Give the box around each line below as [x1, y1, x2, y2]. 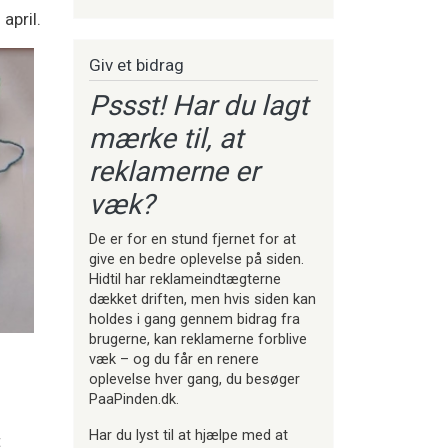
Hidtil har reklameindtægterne [89, 270, 281, 289]
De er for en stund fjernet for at [89, 230, 296, 249]
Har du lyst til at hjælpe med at [89, 426, 288, 445]
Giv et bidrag [89, 54, 184, 75]
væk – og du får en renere [89, 350, 259, 369]
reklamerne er [89, 155, 259, 189]
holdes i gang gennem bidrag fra [89, 310, 300, 329]
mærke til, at [89, 122, 243, 156]
